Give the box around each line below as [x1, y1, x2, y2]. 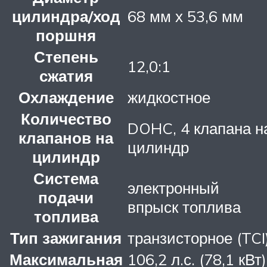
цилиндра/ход [11, 7, 120, 26]
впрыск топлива [128, 197, 241, 217]
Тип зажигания [10, 228, 122, 248]
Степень [33, 47, 98, 67]
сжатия [39, 66, 93, 86]
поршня [36, 26, 96, 45]
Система [33, 169, 98, 188]
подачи [38, 188, 94, 207]
